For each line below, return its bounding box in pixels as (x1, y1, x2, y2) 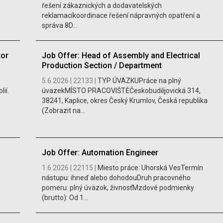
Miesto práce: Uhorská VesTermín (97, 164, 203, 172)
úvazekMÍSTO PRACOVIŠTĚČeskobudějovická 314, (41, 87, 201, 95)
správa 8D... (41, 21, 77, 30)
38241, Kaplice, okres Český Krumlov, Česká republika (41, 97, 208, 105)
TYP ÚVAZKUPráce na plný (97, 77, 181, 85)
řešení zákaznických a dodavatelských (41, 1, 162, 10)
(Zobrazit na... (41, 107, 85, 115)
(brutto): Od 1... (41, 194, 88, 202)
